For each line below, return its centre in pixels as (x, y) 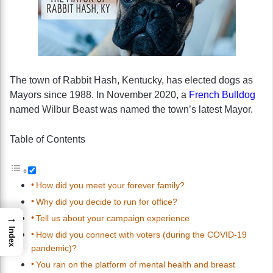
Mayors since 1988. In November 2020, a (99, 94)
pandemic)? (54, 248)
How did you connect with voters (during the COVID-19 (141, 234)
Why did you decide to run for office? (106, 201)
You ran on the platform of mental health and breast (135, 264)
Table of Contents (48, 139)
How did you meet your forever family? (110, 185)
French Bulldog (222, 94)
